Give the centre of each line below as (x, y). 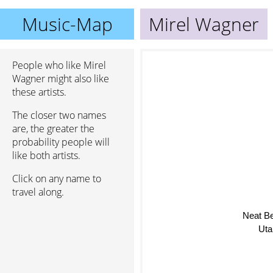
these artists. (39, 92)
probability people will (61, 142)
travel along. (38, 192)
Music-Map (67, 24)
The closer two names (59, 115)
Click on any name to (57, 179)
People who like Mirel (59, 65)
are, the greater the (53, 129)
